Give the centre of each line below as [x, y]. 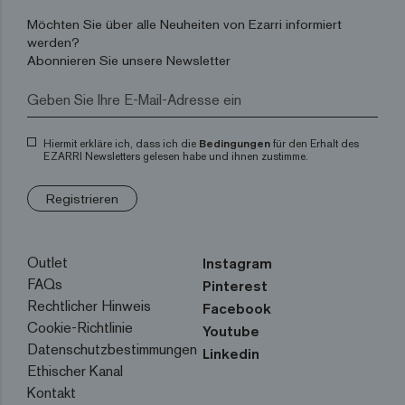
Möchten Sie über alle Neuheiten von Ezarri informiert [184, 24]
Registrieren [82, 199]
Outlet [47, 263]
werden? [53, 42]
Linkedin [231, 354]
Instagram [237, 264]
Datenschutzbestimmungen [112, 350]
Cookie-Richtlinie [80, 328]
